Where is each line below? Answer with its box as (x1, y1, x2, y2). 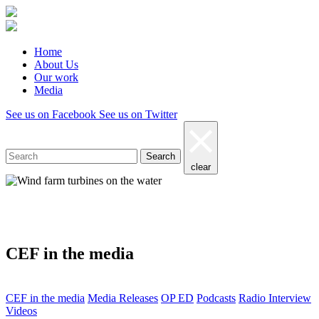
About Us (34, 58, 78, 70)
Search (5, 120, 36, 132)
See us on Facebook (6, 108, 96, 120)
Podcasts (197, 292, 236, 305)
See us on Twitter (99, 108, 177, 120)
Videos (6, 305, 37, 318)
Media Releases (88, 292, 158, 305)
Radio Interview (239, 292, 311, 305)
